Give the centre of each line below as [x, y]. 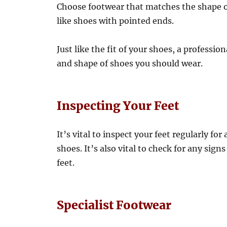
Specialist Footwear [114, 205]
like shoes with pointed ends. [116, 21]
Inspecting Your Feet [118, 106]
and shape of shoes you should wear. [130, 64]
